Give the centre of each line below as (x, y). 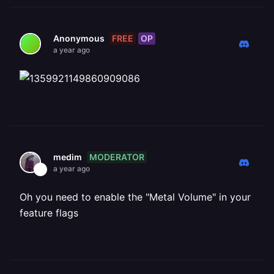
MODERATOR (117, 157)
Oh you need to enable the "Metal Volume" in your (135, 197)
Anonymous (79, 38)
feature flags (49, 213)
